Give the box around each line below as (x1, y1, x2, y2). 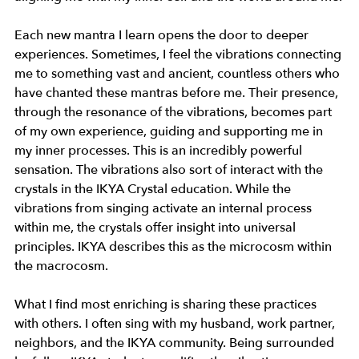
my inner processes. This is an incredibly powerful (14, 142, 305, 160)
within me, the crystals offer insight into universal (14, 219, 299, 237)
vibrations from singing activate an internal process (14, 200, 315, 218)
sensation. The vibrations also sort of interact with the (14, 161, 326, 179)
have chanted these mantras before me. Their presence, (14, 84, 341, 103)
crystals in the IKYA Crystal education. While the (14, 180, 294, 199)
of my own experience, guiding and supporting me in (14, 123, 326, 141)
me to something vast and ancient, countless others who (14, 65, 343, 83)
